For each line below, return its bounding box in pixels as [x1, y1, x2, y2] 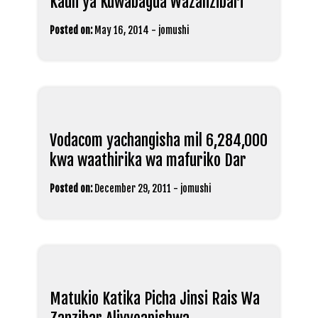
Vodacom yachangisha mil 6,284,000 [50, 130, 268, 150]
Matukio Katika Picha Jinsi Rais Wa [50, 288, 260, 308]
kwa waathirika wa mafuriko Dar [50, 150, 246, 170]
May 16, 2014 [94, 23, 149, 36]
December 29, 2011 [94, 182, 171, 194]
